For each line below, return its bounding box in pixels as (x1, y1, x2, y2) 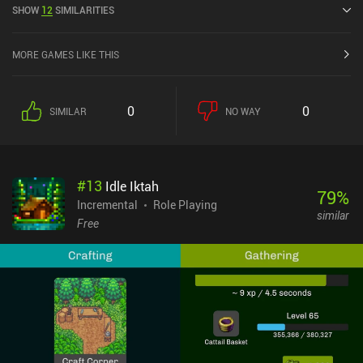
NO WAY (225, 105, 261, 118)
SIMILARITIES (55, 3, 114, 17)
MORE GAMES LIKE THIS (12, 48, 119, 62)
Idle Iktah (105, 177, 159, 196)
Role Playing (153, 197, 217, 213)
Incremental (77, 197, 138, 213)
